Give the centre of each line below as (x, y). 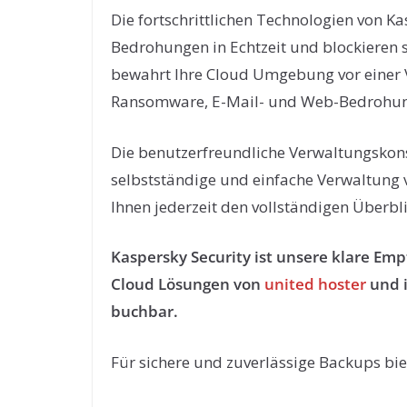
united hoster (315, 284)
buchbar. (144, 311)
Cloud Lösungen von (188, 284)
